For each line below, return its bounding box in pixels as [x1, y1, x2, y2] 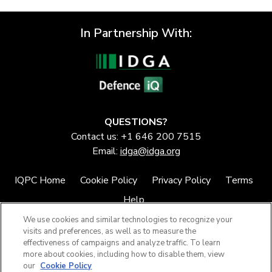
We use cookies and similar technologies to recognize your [23, 214, 233, 225]
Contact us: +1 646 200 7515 [71, 129, 201, 143]
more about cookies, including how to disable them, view [23, 249, 225, 260]
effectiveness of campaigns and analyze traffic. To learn [23, 237, 221, 248]
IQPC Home [14, 173, 66, 187]
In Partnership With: [80, 24, 192, 41]
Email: [92, 144, 120, 158]
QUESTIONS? [104, 115, 168, 129]
